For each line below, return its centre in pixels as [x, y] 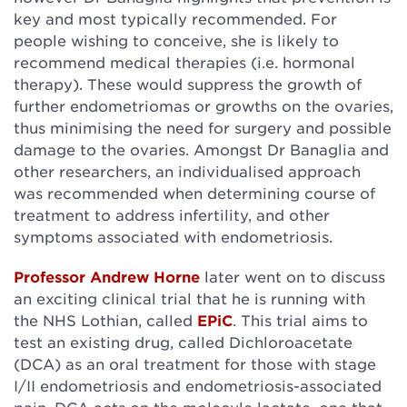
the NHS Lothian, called [105, 320]
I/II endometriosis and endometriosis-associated [198, 385]
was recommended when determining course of [194, 193]
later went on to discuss [293, 276]
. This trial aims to [300, 320]
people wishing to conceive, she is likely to [176, 40]
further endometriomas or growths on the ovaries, [203, 105]
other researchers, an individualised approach [187, 171]
